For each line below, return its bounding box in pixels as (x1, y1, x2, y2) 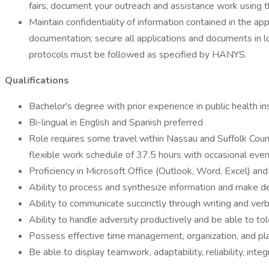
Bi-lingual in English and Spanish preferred (29, 116, 203, 129)
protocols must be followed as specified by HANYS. (29, 48, 247, 61)
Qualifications (5, 74, 69, 87)
